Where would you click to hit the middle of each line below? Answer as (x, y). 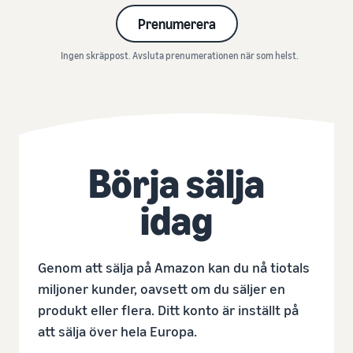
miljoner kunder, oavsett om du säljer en (162, 288)
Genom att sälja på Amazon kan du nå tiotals (174, 267)
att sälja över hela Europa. (117, 331)
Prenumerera (176, 23)
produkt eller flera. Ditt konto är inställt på (168, 309)
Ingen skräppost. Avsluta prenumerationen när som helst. (180, 55)
